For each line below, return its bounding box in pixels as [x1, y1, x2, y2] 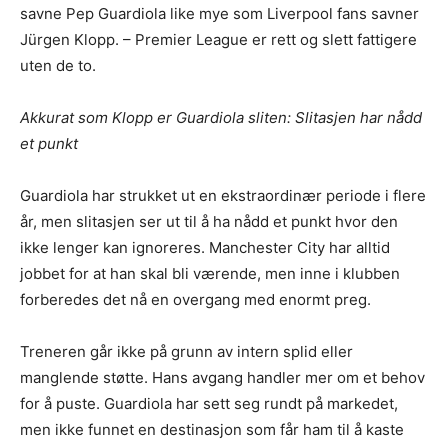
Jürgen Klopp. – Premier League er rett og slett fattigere [20, 29, 417, 49]
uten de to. [20, 55, 96, 75]
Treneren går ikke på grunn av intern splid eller [20, 341, 353, 361]
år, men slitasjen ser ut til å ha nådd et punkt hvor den [20, 211, 398, 231]
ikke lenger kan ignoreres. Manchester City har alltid [20, 237, 390, 257]
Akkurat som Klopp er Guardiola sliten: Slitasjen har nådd [20, 107, 422, 127]
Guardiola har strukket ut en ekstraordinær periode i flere [20, 185, 426, 205]
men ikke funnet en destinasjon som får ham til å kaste [20, 419, 404, 439]
